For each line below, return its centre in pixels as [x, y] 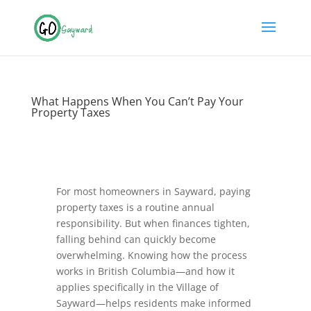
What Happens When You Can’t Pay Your [137, 101]
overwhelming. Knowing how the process [151, 255]
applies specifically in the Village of [137, 287]
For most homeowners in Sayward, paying [153, 191]
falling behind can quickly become [136, 239]
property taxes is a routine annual [135, 207]
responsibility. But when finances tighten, [153, 223]
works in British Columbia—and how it [145, 271]
